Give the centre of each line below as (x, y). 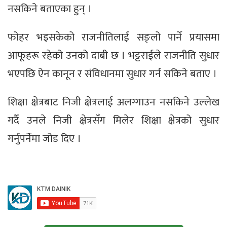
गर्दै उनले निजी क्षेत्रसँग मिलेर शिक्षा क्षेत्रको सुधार (113, 121)
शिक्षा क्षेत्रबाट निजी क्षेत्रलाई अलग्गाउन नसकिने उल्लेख (113, 102)
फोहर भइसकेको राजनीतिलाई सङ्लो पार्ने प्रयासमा (113, 37)
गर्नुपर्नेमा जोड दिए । (44, 139)
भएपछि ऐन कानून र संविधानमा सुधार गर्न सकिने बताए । (112, 74)
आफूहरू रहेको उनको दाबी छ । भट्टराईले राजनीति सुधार (113, 56)
